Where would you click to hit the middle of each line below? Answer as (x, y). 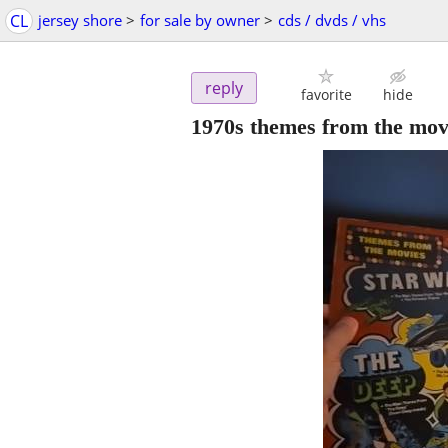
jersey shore (80, 20)
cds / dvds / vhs (332, 20)
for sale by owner (200, 20)
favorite (326, 95)
